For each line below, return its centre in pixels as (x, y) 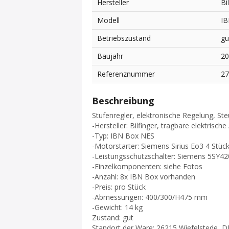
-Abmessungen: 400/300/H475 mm (150, 197)
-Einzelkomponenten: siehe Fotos (147, 167)
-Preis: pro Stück (119, 187)
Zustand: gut (113, 218)
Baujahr (110, 56)
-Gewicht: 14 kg (117, 208)
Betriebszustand (124, 38)
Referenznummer (126, 74)
